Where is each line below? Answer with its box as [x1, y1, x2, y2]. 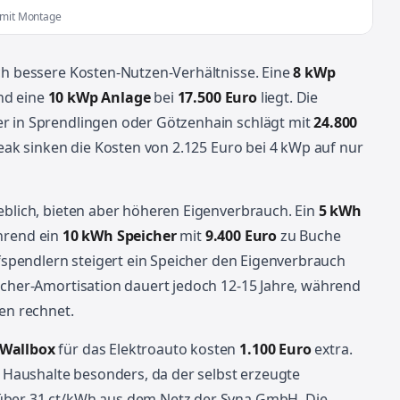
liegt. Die [256, 87, 319, 107]
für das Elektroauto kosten [54, 339, 240, 359]
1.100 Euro [239, 339, 312, 359]
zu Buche [277, 226, 341, 246]
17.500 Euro [177, 87, 257, 107]
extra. [311, 339, 353, 359]
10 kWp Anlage [47, 87, 151, 107]
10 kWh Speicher [62, 226, 177, 246]
